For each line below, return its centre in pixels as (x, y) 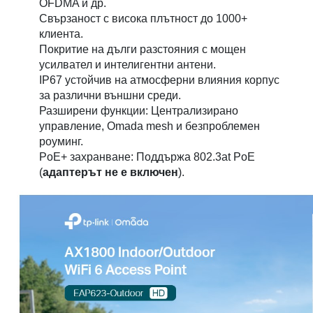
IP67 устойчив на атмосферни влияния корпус (160, 80)
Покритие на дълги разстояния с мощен (143, 50)
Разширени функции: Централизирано (139, 111)
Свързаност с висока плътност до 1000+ (144, 19)
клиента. (61, 34)
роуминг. (61, 142)
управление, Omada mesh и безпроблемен (150, 126)
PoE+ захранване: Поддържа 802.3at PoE (147, 157)
